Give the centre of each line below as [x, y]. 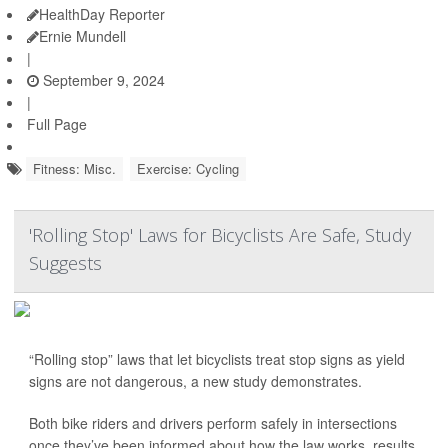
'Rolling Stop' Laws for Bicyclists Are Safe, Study [220, 235]
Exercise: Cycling [188, 168]
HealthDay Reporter [102, 14]
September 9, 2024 [102, 80]
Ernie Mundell [82, 36]
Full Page [57, 124]
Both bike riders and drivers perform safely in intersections [213, 423]
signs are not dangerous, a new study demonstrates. [195, 381]
